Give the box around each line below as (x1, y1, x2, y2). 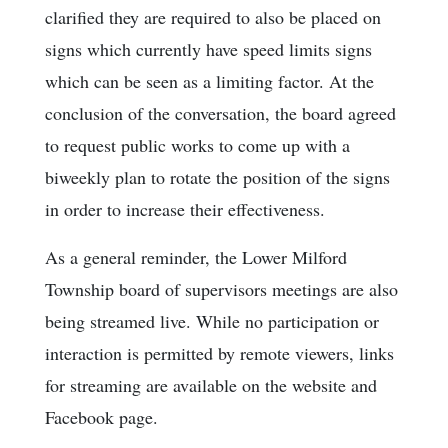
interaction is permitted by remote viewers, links (45, 341, 394, 366)
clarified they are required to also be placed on (45, 5, 381, 30)
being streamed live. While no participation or (45, 309, 379, 334)
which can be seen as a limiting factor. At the (45, 69, 374, 94)
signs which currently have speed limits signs (45, 37, 372, 62)
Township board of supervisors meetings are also (45, 277, 398, 302)
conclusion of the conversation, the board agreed (45, 101, 396, 126)
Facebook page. (45, 405, 158, 430)
